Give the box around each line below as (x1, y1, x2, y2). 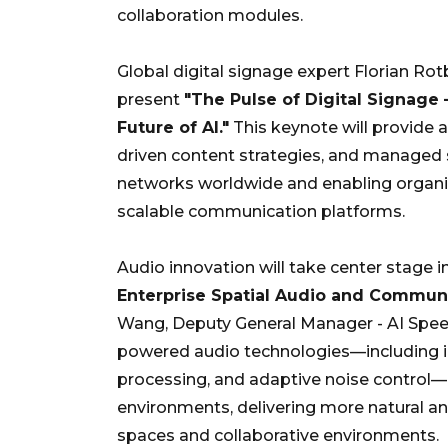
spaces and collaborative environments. (117, 425, 439, 445)
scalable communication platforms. (117, 201, 405, 221)
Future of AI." (117, 117, 229, 137)
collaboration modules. (117, 5, 303, 25)
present (117, 89, 184, 109)
